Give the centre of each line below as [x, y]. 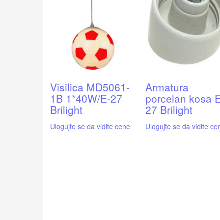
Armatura [167, 87]
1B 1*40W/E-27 [86, 98]
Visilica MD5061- [90, 87]
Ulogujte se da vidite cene [90, 126]
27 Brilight [169, 110]
